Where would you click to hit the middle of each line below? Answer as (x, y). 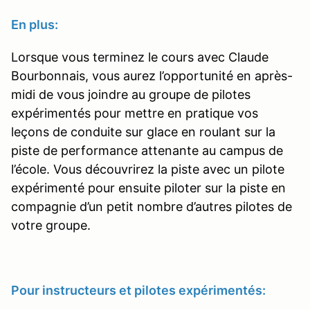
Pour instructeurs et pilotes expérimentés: (138, 290)
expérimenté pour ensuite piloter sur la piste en (148, 188)
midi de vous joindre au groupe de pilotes (131, 94)
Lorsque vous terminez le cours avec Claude (140, 57)
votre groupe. (53, 225)
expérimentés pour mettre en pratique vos (135, 113)
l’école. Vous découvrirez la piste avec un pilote (148, 169)
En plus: (36, 24)
